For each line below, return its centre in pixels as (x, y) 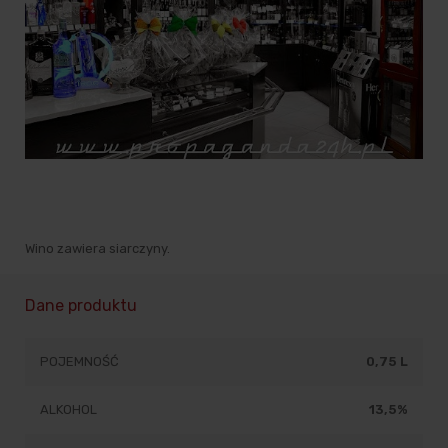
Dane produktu (81, 305)
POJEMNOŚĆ (79, 361)
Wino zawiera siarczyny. (97, 248)
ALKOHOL (68, 409)
